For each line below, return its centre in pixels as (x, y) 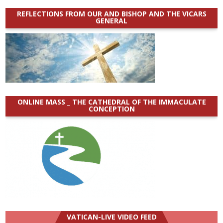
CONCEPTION (111, 109)
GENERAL (111, 20)
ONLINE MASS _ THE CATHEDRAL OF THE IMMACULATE (111, 102)
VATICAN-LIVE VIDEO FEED (111, 217)
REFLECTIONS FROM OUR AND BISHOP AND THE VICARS (111, 13)
